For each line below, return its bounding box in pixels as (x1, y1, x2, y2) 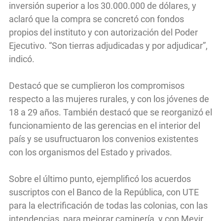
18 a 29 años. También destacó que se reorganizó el (9, 107, 212, 117)
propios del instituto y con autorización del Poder (9, 27, 198, 37)
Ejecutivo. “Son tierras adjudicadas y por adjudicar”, (9, 40, 208, 51)
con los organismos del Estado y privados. (9, 147, 172, 157)
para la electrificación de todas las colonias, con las (9, 200, 208, 211)
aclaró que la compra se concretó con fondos (9, 13, 184, 24)
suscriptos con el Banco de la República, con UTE (9, 186, 199, 197)
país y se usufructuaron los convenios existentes (9, 133, 198, 144)
